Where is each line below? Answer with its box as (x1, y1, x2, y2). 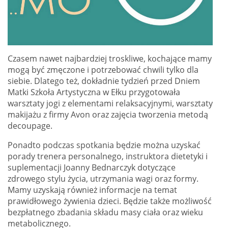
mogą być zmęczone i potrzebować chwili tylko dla (8, 64, 198, 75)
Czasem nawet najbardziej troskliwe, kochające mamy (8, 52, 212, 64)
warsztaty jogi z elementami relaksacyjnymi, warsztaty (8, 97, 213, 109)
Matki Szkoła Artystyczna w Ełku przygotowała (8, 86, 180, 98)
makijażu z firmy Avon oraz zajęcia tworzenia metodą (8, 108, 208, 120)
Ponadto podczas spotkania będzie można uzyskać (8, 139, 201, 151)
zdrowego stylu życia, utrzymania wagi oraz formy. (8, 173, 198, 184)
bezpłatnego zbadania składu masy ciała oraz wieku (8, 206, 203, 218)
